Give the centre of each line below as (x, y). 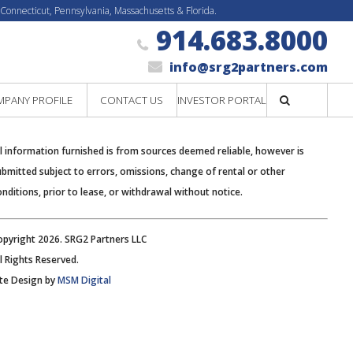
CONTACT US (132, 100)
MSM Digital (85, 280)
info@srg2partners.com (249, 67)
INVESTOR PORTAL (221, 100)
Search (268, 148)
